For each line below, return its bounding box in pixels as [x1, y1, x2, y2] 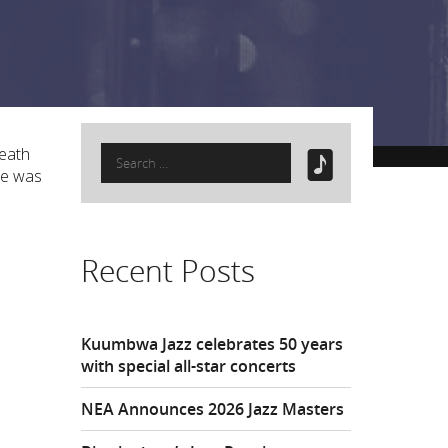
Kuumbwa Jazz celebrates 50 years [80, 333, 343, 355]
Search [99, 142, 150, 164]
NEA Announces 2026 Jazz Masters [80, 398, 344, 420]
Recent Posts [80, 250, 255, 291]
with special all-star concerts [80, 355, 296, 377]
